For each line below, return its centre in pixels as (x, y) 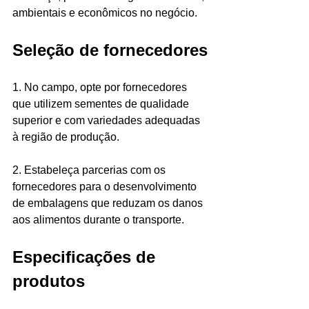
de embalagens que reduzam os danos (109, 203)
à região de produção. (67, 137)
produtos (51, 281)
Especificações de (86, 257)
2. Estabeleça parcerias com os (90, 170)
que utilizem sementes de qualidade (102, 104)
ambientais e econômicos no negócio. (106, 13)
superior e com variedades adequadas (108, 121)
